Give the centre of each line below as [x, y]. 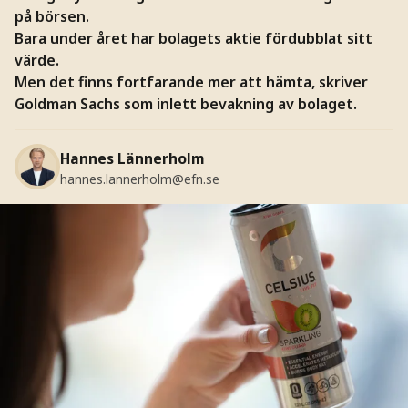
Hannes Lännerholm [132, 159]
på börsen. [51, 16]
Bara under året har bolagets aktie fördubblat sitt [193, 38]
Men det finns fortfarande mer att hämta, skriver [191, 82]
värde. [36, 60]
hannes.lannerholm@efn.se [139, 179]
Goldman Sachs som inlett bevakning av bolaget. [185, 103]
